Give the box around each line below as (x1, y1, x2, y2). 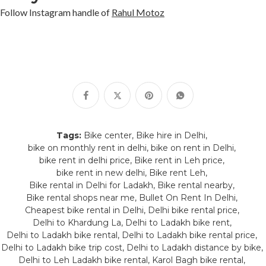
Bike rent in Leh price (134, 154, 223, 166)
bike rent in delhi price (39, 154, 130, 166)
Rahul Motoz (112, 6, 164, 18)
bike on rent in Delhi (151, 142, 234, 153)
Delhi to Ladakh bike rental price (122, 229, 255, 240)
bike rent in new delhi (56, 167, 145, 178)
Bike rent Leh (149, 167, 205, 178)
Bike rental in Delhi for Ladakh (29, 179, 153, 191)
